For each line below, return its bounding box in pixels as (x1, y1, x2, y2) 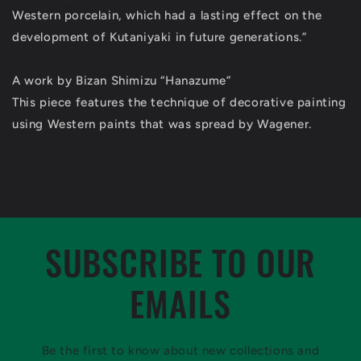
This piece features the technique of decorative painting (12, 95, 346, 110)
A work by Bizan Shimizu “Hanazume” (12, 73, 231, 88)
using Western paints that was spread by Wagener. (12, 117, 312, 131)
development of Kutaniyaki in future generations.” (12, 30, 307, 44)
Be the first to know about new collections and (41, 343, 320, 358)
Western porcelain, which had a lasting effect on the (12, 8, 322, 23)
